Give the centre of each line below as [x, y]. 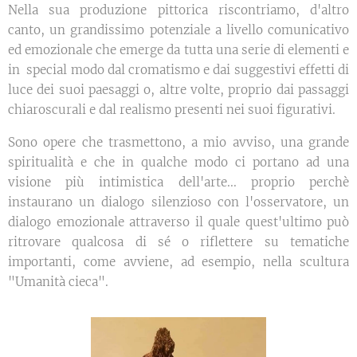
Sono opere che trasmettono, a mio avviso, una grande [178, 143]
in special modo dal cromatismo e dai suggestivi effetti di [178, 70]
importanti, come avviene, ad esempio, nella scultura [178, 262]
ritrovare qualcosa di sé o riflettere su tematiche [178, 242]
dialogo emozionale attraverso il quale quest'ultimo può [178, 222]
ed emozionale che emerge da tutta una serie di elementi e [178, 50]
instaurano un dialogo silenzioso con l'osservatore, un [178, 202]
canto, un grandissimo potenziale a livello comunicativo [178, 30]
